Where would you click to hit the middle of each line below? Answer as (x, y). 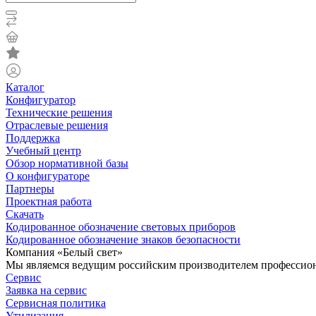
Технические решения (59, 113)
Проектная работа (49, 201)
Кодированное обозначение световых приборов (121, 227)
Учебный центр (43, 151)
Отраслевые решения (57, 125)
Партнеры (30, 189)
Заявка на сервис (46, 290)
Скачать (25, 214)
